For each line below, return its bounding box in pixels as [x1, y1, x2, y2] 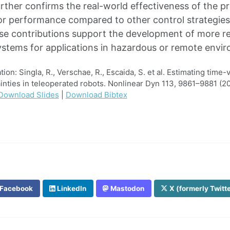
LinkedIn [55, 184, 87, 193]
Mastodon [109, 184, 145, 193]
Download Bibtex [65, 89, 127, 100]
